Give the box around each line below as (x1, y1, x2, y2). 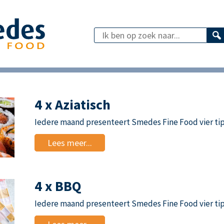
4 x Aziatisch (34, 95, 110, 113)
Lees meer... (47, 137, 92, 148)
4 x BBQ (34, 177, 81, 195)
